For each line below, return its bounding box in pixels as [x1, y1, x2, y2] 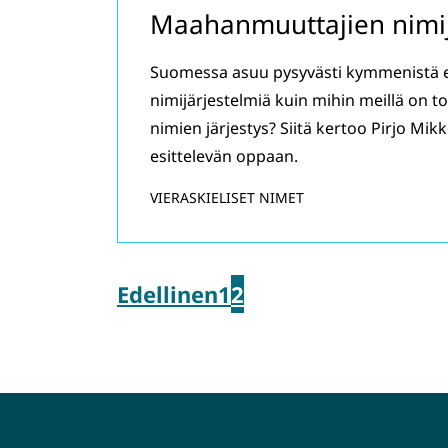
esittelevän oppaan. [150, 145, 298, 167]
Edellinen [117, 279, 218, 309]
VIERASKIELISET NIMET [150, 188, 304, 207]
